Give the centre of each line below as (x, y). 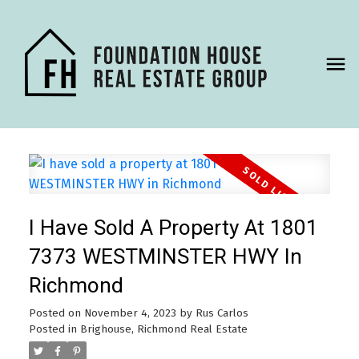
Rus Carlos (222, 313)
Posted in (52, 329)
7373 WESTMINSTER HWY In (165, 256)
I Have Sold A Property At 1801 (173, 227)
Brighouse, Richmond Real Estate (163, 329)
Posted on (56, 313)
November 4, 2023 (130, 313)
